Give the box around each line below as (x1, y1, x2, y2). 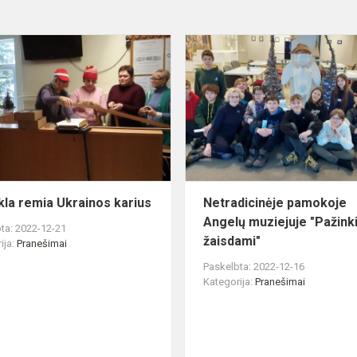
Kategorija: (203, 276, 256, 288)
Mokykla (170, 35, 218, 51)
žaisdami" (203, 233, 261, 249)
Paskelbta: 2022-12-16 (203, 261, 305, 273)
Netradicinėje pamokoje (203, 195, 347, 211)
